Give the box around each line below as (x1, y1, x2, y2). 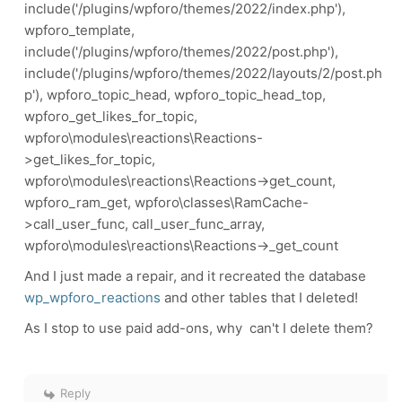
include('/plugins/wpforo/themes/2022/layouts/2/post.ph (24, 65, 382, 82)
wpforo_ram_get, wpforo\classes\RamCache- (24, 194, 309, 211)
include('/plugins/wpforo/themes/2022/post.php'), (24, 43, 338, 60)
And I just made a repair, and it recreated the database (24, 267, 366, 284)
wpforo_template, (24, 22, 135, 39)
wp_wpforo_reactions (24, 289, 164, 306)
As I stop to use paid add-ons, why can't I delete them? (24, 319, 373, 336)
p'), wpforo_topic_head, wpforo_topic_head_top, (24, 86, 326, 103)
